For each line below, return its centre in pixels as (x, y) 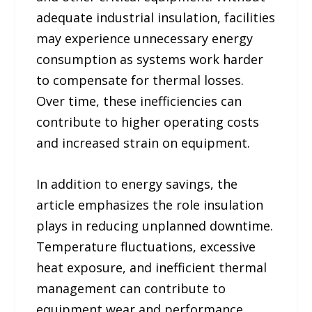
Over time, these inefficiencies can (139, 101)
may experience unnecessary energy (145, 38)
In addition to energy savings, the (137, 184)
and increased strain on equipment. (143, 142)
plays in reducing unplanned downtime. (155, 225)
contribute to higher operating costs (148, 122)
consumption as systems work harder (150, 59)
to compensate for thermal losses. (140, 80)
